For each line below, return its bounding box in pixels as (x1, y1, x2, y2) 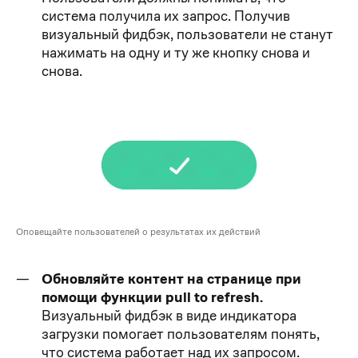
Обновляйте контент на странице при (42, 268, 301, 288)
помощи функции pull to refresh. (42, 287, 263, 306)
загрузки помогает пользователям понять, (42, 324, 320, 343)
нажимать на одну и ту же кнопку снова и (42, 43, 310, 62)
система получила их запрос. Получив (42, 6, 290, 26)
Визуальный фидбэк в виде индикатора (42, 305, 296, 324)
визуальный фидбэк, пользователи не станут (42, 25, 333, 44)
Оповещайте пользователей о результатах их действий (16, 225, 261, 237)
